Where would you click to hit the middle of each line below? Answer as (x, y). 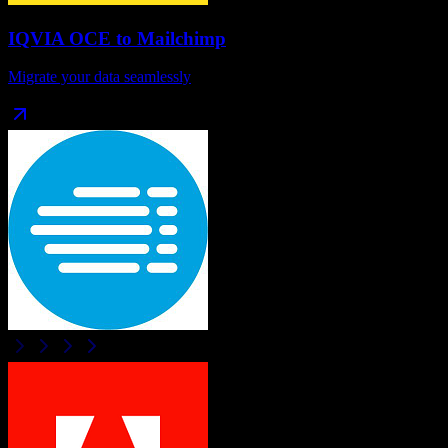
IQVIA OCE (59, 38)
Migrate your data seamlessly (99, 77)
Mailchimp (181, 38)
